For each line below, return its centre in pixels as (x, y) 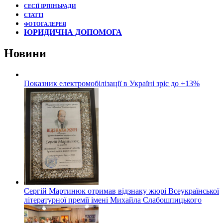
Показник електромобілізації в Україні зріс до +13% (112, 84)
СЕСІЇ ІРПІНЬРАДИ (50, 6)
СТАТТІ (34, 15)
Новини (25, 54)
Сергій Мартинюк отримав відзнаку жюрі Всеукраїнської (121, 191)
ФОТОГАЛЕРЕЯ (45, 24)
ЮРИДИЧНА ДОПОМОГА (73, 32)
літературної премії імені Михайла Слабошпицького (113, 200)
